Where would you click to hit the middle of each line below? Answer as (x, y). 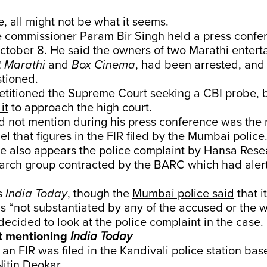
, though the (100, 194)
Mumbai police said (183, 194)
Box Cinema (103, 65)
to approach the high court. (80, 108)
